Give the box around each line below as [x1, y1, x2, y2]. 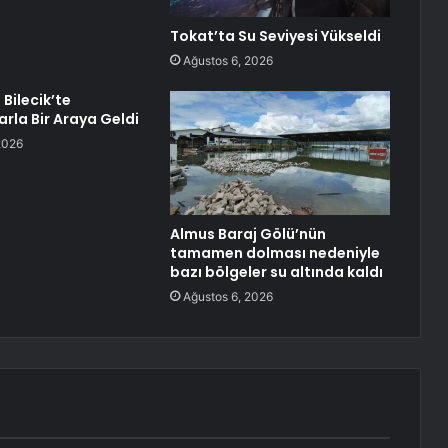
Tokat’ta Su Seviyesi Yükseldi [169, 26, 381, 47]
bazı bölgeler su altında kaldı [169, 262, 383, 283]
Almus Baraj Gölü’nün [169, 224, 326, 245]
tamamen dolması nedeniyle [169, 243, 380, 264]
